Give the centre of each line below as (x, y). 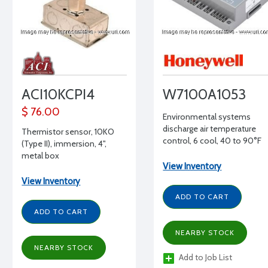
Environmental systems (207, 117)
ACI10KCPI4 (58, 94)
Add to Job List (206, 257)
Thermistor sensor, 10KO (68, 132)
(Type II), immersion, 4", (64, 144)
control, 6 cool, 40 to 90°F (212, 141)
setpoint (179, 153)
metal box (41, 156)
